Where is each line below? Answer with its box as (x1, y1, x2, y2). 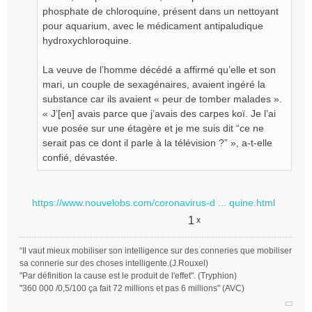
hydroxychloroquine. (42, 35, 132, 46)
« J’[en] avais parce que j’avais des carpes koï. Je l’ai (42, 108, 276, 119)
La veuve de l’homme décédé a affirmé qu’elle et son (42, 64, 276, 75)
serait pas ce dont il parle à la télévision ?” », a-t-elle (42, 137, 272, 148)
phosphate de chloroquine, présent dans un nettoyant (42, 6, 279, 17)
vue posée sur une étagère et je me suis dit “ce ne (42, 123, 264, 134)
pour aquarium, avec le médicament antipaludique (42, 20, 263, 31)
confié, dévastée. (42, 152, 118, 163)
